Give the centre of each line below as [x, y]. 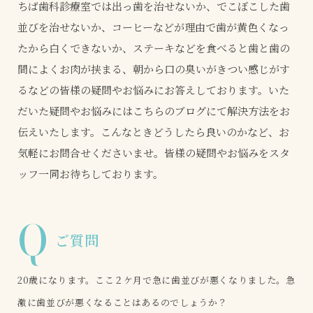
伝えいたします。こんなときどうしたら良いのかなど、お [153, 131]
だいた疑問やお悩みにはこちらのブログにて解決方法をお [154, 110]
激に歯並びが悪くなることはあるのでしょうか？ [123, 302]
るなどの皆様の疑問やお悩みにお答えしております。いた [153, 89]
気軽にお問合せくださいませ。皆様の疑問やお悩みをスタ [154, 152]
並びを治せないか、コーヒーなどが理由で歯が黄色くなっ [153, 27]
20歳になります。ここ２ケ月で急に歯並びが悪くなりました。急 [156, 279]
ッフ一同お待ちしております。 [90, 173]
